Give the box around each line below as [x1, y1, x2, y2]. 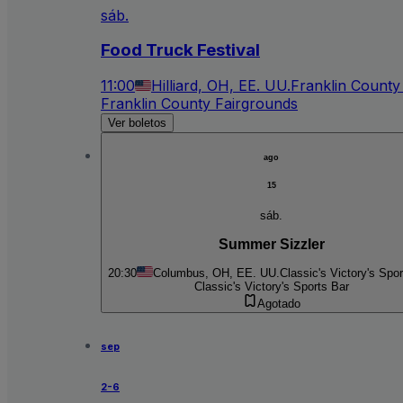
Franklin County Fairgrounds [101, 94, 298, 112]
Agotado [256, 297, 300, 311]
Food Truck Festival [101, 39, 260, 60]
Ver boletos [108, 115, 166, 130]
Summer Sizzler [218, 236, 325, 252]
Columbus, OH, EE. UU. [153, 266, 280, 281]
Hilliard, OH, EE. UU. [151, 76, 291, 94]
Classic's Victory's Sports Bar [193, 280, 349, 294]
